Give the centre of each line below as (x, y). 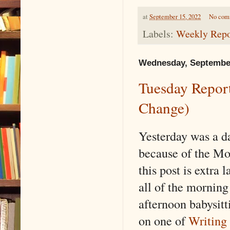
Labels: (159, 34)
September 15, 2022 (175, 16)
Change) (164, 108)
